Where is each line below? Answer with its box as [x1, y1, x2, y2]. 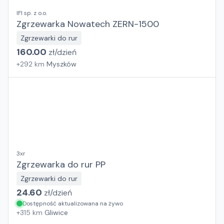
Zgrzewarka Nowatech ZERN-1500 [16, 18, 159, 30]
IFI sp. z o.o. [16, 9, 47, 17]
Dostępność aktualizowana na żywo [22, 199, 123, 207]
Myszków [46, 59, 76, 68]
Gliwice [44, 208, 68, 217]
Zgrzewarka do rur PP [16, 158, 105, 170]
